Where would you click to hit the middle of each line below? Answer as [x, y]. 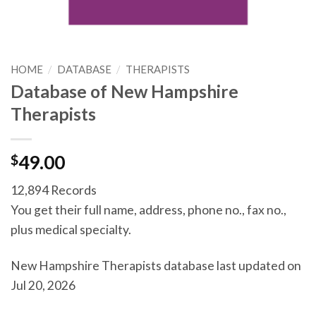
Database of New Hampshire [124, 92]
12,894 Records [54, 190]
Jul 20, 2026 [43, 285]
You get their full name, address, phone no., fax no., [148, 209]
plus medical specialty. [71, 229]
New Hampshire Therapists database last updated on [156, 265]
